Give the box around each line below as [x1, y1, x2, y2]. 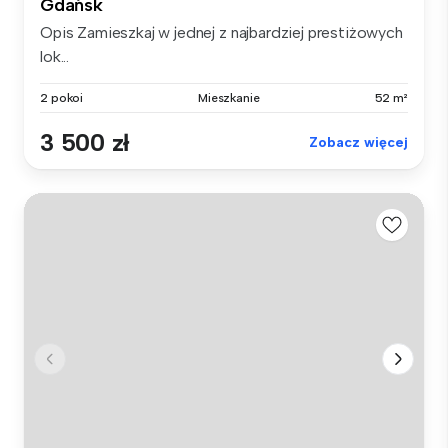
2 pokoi [40, 90, 84, 105]
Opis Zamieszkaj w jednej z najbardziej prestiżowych [40, 22, 403, 42]
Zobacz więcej [309, 133, 408, 151]
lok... [40, 46, 70, 66]
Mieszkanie [197, 90, 260, 105]
